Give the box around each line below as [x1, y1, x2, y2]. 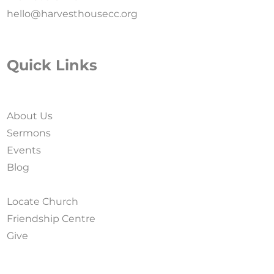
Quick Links [7, 56, 98, 75]
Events [7, 144, 42, 157]
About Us [7, 110, 53, 122]
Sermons [7, 127, 51, 139]
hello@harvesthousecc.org [7, 8, 138, 20]
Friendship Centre [7, 213, 96, 225]
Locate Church [7, 196, 79, 208]
